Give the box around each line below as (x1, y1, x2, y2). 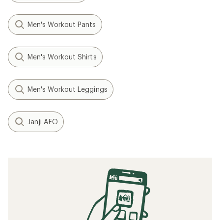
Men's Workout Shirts (27, 53, 97, 61)
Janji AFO (27, 117, 58, 126)
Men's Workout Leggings (27, 85, 108, 93)
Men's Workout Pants (27, 20, 96, 28)
